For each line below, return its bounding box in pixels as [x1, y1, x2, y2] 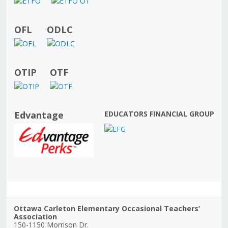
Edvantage [14, 108, 64, 121]
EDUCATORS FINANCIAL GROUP [104, 108, 214, 119]
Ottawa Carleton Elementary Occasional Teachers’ [13, 203, 200, 213]
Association [13, 211, 57, 221]
